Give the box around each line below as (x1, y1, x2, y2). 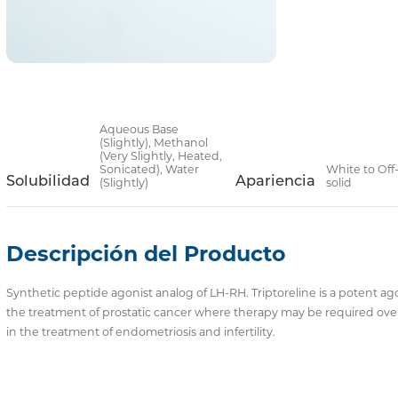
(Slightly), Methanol (99, 135, 209, 149)
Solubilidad (5, 171, 90, 189)
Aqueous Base (99, 122, 179, 136)
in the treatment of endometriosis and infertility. (5, 324, 275, 338)
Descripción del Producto (5, 240, 286, 267)
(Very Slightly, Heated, (99, 148, 223, 163)
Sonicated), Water (99, 162, 200, 176)
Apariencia (235, 171, 316, 189)
